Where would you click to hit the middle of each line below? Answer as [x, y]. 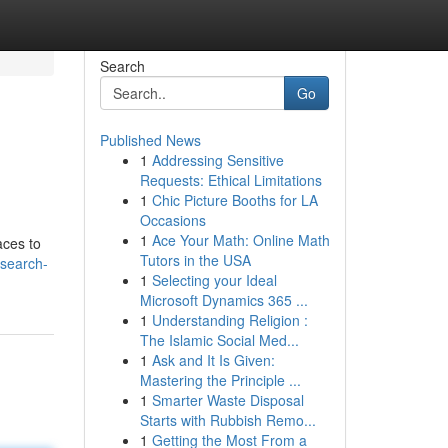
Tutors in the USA [195, 260]
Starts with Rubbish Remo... [227, 420]
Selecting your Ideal [214, 280]
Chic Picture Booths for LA [234, 200]
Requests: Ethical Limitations [230, 180]
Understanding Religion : [229, 320]
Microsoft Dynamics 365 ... [223, 300]
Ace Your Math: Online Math [240, 240]
